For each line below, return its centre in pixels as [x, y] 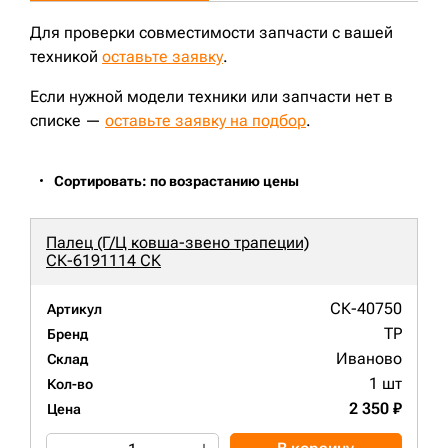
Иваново [369, 359]
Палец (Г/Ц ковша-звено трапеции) [177, 243]
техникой [66, 57]
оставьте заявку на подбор [205, 121]
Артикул [74, 309]
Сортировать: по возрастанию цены [176, 181]
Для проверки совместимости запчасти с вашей [211, 33]
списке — [67, 121]
